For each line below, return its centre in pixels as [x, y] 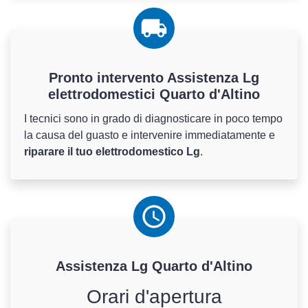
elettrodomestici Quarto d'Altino [154, 95]
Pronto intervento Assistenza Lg [154, 78]
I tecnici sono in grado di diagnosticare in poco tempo [153, 119]
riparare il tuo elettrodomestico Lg [112, 152]
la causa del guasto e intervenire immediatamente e [150, 135]
